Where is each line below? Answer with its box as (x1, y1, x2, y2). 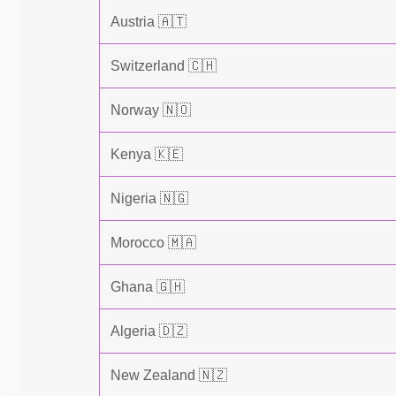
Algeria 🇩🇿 (110, 324, 187, 339)
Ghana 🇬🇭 (110, 279, 185, 294)
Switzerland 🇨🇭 (110, 58, 217, 73)
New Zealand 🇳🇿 (110, 368, 227, 383)
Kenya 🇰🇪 (110, 147, 183, 162)
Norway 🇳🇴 (110, 103, 191, 118)
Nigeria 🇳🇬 (110, 191, 188, 206)
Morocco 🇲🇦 (110, 235, 196, 250)
